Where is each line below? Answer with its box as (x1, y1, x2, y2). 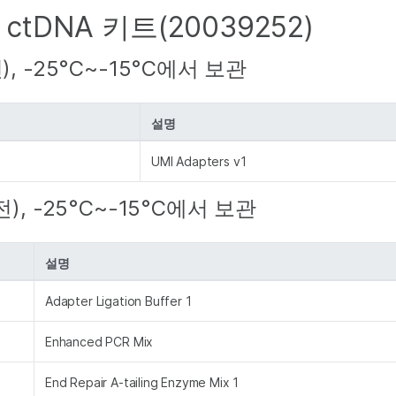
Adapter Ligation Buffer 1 (45, 293, 192, 308)
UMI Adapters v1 (151, 154, 247, 169)
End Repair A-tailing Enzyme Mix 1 (45, 375, 240, 390)
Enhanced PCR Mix (45, 334, 154, 349)
